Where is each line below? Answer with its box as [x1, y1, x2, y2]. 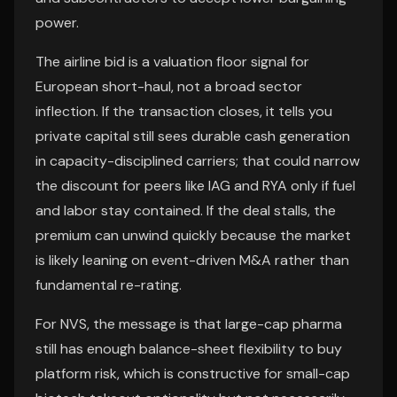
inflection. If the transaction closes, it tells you [35, 102, 332, 121]
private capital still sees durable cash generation [35, 127, 350, 145]
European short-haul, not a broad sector [35, 77, 302, 96]
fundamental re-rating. [35, 276, 182, 294]
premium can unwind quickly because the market [35, 226, 351, 245]
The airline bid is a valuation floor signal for [35, 52, 309, 71]
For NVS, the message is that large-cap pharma [35, 315, 342, 333]
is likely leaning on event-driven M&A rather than [35, 251, 349, 269]
